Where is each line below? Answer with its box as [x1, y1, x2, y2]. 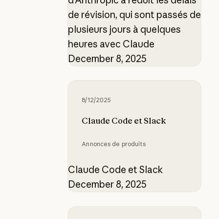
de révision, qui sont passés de [67, 8, 201, 21]
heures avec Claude [67, 38, 154, 50]
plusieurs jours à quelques [67, 23, 181, 35]
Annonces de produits [82, 140, 146, 148]
